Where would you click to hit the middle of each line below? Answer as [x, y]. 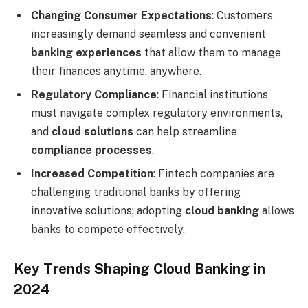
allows [277, 211]
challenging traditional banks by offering [136, 192]
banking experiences [86, 53]
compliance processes [91, 151]
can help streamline [185, 132]
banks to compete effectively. [108, 230]
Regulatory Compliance [94, 95]
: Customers [242, 16]
